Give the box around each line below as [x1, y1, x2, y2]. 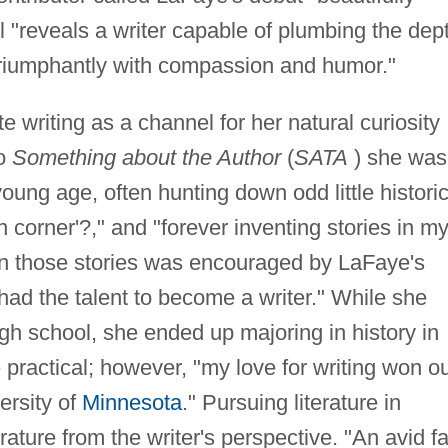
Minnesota [81, 390, 182, 416]
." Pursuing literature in [181, 390, 401, 416]
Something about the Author [11, 145, 281, 171]
